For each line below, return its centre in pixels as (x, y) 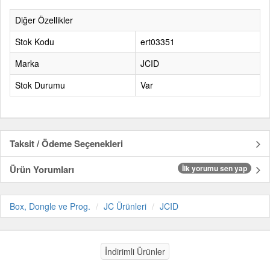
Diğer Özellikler (44, 20)
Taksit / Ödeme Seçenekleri (66, 143)
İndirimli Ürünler (135, 251)
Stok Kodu (35, 41)
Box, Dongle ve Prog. (50, 206)
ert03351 (158, 41)
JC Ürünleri (125, 206)
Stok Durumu (40, 85)
